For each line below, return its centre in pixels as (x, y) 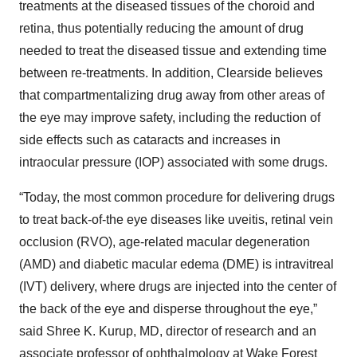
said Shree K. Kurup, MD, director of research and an (168, 331)
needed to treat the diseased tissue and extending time (173, 51)
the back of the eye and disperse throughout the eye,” (168, 309)
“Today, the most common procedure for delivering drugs (177, 198)
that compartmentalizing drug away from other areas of (172, 96)
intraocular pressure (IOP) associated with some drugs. (173, 163)
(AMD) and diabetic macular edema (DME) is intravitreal (177, 265)
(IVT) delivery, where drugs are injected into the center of (178, 287)
